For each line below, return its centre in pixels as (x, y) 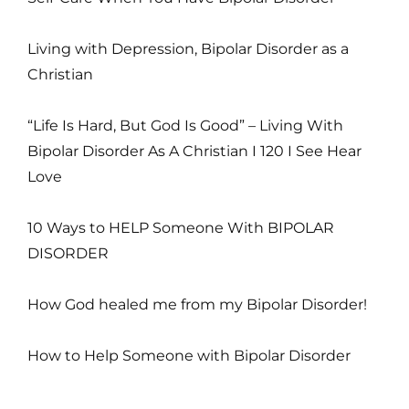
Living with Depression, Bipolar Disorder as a (188, 49)
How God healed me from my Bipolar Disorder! (197, 305)
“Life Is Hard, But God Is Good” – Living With (185, 126)
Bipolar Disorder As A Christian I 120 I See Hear (194, 152)
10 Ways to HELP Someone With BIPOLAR (181, 228)
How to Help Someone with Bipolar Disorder (189, 356)
